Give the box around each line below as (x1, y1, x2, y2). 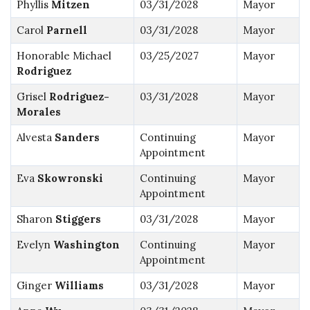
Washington (53, 237, 120, 251)
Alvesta (16, 130, 55, 144)
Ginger (16, 278, 55, 292)
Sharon (16, 212, 55, 226)
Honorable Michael (16, 48, 111, 62)
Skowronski (37, 171, 103, 185)
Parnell (46, 23, 87, 37)
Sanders (54, 130, 100, 144)
